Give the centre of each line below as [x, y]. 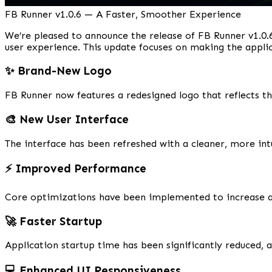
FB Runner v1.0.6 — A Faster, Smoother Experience [123, 14]
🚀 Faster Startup [53, 221]
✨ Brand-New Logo [58, 71]
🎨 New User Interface [67, 119]
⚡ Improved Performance [76, 169]
